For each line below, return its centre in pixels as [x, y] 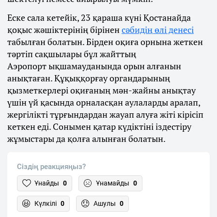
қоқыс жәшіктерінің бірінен [64, 30]
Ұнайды [47, 183]
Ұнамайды [113, 183]
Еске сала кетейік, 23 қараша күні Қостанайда [99, 18]
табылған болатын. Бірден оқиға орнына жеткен [105, 42]
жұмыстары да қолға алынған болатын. [86, 139]
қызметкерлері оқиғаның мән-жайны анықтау [101, 90]
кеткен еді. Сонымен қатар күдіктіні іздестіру [99, 127]
